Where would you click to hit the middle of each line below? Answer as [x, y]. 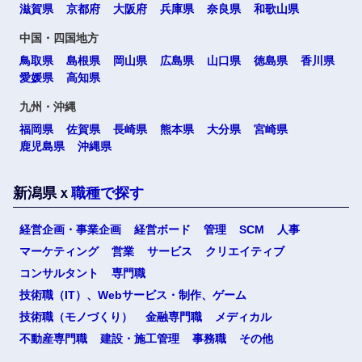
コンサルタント [59, 273]
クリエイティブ [245, 251]
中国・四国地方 [59, 38]
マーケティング [59, 251]
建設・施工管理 [140, 339]
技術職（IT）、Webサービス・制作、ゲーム [133, 295]
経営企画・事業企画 [70, 229]
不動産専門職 [53, 339]
